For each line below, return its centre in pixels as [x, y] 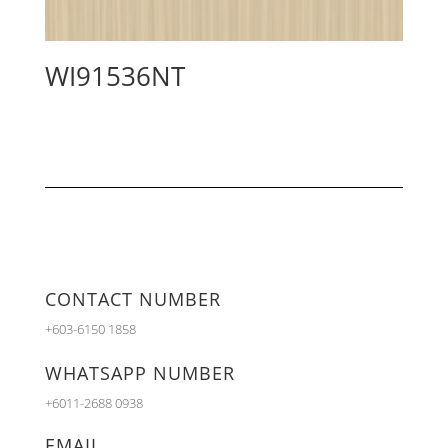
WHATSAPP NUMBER [139, 373]
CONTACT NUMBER [132, 299]
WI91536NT [114, 76]
